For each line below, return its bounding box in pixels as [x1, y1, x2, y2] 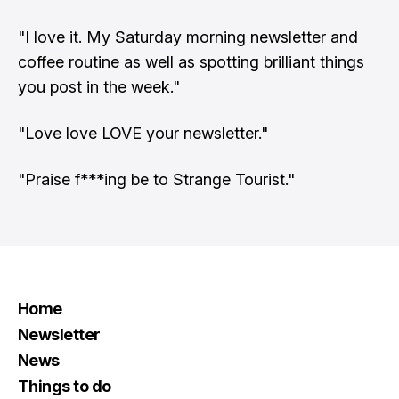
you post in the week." [18, 77, 180, 96]
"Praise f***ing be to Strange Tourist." [18, 170, 295, 189]
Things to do [18, 377, 111, 395]
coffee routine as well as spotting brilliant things [18, 53, 364, 71]
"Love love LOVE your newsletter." [18, 124, 268, 142]
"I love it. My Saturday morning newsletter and [18, 28, 358, 46]
